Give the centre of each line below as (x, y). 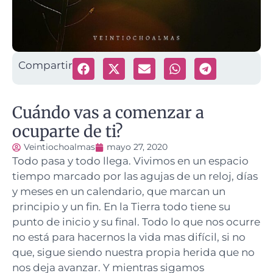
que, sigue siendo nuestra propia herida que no (133, 252)
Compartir (45, 65)
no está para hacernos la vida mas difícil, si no (129, 237)
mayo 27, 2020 (137, 147)
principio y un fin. (57, 207)
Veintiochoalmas (59, 147)
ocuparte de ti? (68, 131)
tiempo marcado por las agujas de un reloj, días (135, 176)
